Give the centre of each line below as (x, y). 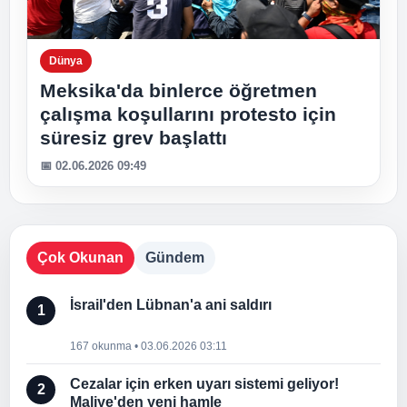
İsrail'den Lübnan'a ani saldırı (171, 305)
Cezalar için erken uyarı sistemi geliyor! (204, 384)
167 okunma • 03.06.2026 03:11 (149, 346)
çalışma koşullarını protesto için (188, 114)
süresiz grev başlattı (134, 138)
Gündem (175, 258)
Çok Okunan (80, 258)
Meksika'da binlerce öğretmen (179, 90)
